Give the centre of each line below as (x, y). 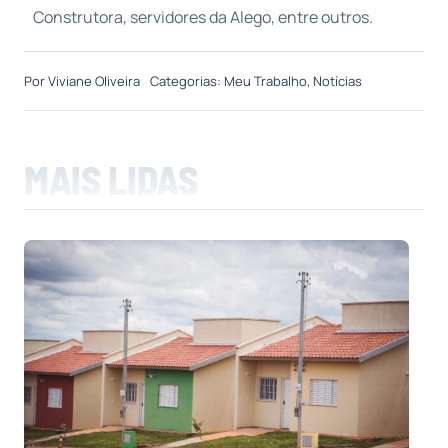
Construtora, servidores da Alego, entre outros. (202, 16)
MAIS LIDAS (110, 179)
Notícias (337, 80)
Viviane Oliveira (93, 80)
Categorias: (186, 80)
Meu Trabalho (265, 80)
